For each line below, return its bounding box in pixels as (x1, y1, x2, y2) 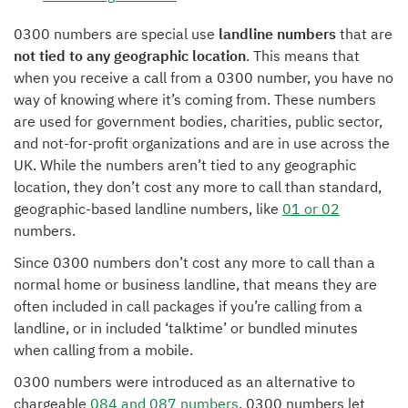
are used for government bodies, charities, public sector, (14, 112, 382, 130)
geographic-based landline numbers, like (14, 199, 282, 218)
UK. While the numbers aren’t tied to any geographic (14, 156, 356, 174)
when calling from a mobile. (14, 341, 193, 359)
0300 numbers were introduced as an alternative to (14, 372, 355, 391)
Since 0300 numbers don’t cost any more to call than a (14, 253, 375, 271)
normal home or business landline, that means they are (14, 275, 377, 293)
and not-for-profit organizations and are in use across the (14, 134, 390, 152)
